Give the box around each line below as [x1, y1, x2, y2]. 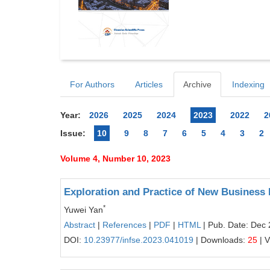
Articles [135, 80, 163, 89]
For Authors [70, 80, 115, 89]
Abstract [64, 220, 95, 230]
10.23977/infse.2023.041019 [84, 235, 193, 245]
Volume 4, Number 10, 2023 [60, 154, 171, 163]
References [102, 220, 146, 230]
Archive [183, 80, 212, 89]
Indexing [232, 80, 265, 89]
